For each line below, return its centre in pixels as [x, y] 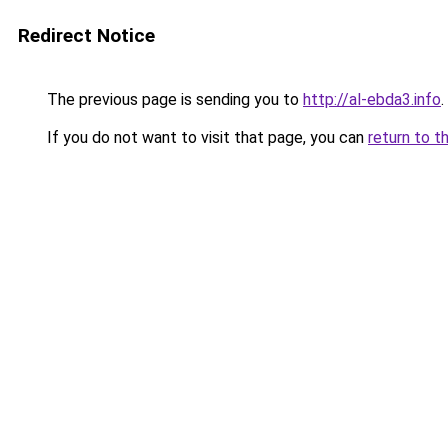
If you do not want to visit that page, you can [205, 137]
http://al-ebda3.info [372, 99]
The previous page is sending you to [173, 99]
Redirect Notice [86, 35]
